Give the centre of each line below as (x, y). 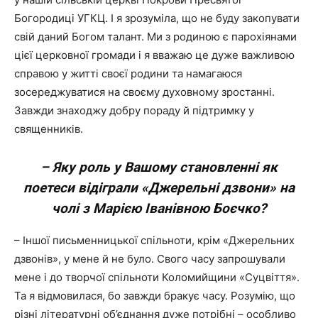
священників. (49, 129)
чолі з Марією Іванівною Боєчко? (159, 208)
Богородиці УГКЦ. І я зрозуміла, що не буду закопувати (157, 18)
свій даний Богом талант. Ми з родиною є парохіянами (155, 37)
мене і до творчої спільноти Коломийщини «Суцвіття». (157, 277)
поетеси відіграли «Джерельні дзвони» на (159, 188)
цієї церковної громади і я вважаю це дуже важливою (154, 55)
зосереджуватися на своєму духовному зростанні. (144, 92)
